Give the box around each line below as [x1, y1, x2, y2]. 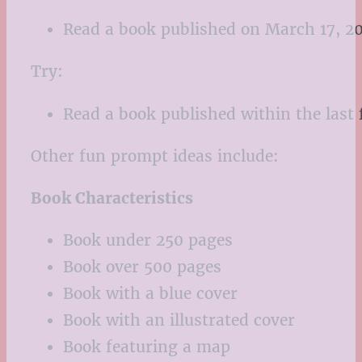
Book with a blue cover [63, 284, 238, 304]
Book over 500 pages [63, 257, 221, 277]
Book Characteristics [31, 188, 193, 208]
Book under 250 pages [63, 230, 233, 250]
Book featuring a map [63, 337, 230, 357]
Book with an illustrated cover [63, 310, 295, 330]
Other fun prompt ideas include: [31, 145, 279, 166]
